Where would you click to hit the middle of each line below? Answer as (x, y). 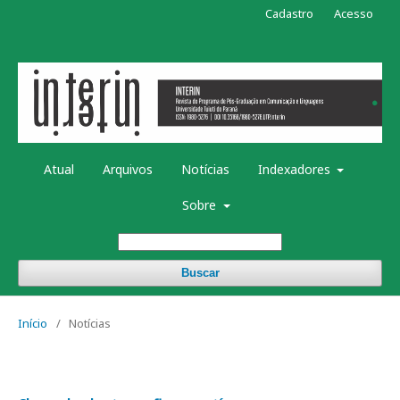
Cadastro (289, 13)
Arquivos (127, 170)
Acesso (354, 13)
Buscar (200, 273)
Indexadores (296, 170)
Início (33, 324)
